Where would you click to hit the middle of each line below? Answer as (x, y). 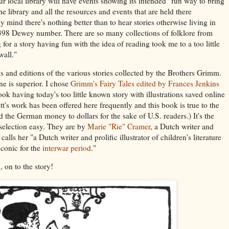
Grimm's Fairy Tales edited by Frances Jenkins (145, 84)
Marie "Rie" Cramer (119, 127)
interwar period (67, 148)
